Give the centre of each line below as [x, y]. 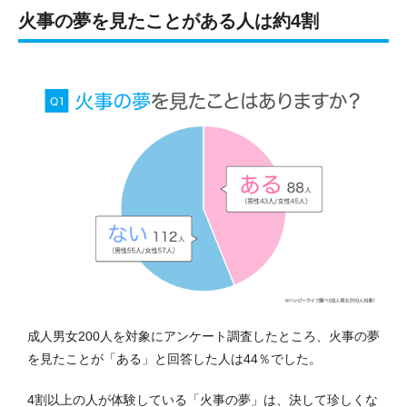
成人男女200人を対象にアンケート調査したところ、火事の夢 [203, 336]
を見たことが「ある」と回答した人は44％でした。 [174, 358]
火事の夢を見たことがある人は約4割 [169, 21]
